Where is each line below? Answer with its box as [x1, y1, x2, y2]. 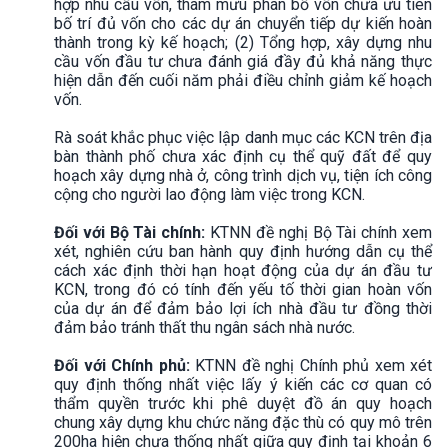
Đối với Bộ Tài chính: [54, 222, 206, 242]
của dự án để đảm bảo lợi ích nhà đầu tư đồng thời [54, 298, 432, 318]
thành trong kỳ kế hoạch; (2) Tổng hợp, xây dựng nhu [54, 32, 432, 52]
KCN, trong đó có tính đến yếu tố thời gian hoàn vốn [54, 279, 432, 299]
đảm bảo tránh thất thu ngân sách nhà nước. [54, 317, 359, 337]
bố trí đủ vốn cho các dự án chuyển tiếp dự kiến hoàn [54, 13, 432, 33]
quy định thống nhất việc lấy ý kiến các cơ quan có [54, 374, 432, 394]
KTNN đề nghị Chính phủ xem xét [189, 355, 432, 375]
